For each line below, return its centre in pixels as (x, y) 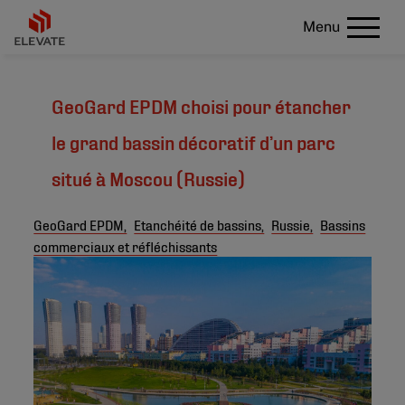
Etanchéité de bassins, (199, 224)
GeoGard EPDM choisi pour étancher (202, 105)
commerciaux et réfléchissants (126, 245)
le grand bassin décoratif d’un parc (194, 141)
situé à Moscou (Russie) (149, 177)
